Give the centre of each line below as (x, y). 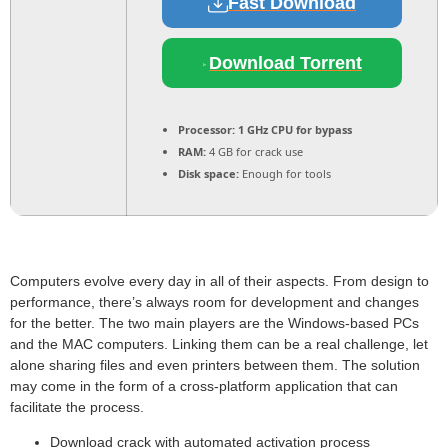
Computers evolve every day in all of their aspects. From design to (219, 281)
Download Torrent (285, 62)
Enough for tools (285, 173)
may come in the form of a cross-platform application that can (204, 386)
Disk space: (208, 173)
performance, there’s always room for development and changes (214, 302)
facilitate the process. (77, 407)
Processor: (206, 129)
